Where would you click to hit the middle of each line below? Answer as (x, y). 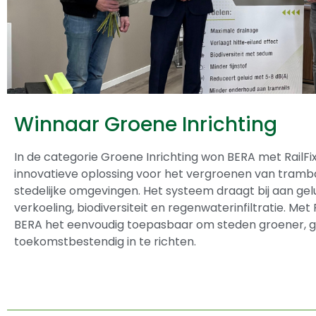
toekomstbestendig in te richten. (105, 242)
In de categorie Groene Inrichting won (121, 157)
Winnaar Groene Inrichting (146, 125)
